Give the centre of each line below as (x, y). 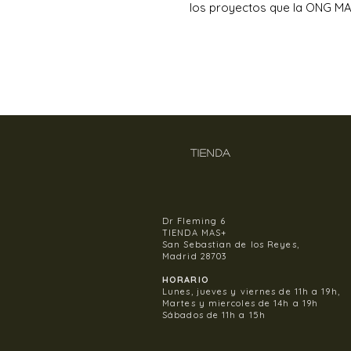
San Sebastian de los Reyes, (231, 244)
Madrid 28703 (195, 256)
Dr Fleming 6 (196, 221)
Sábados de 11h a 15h (214, 315)
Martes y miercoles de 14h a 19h (241, 303)
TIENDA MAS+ (195, 233)
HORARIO (186, 280)
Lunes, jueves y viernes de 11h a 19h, (251, 291)
